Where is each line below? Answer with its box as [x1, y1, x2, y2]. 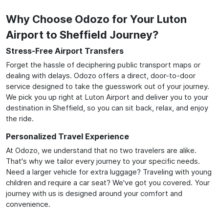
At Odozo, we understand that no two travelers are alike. [6, 145, 197, 155]
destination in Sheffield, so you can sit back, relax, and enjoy [6, 103, 208, 112]
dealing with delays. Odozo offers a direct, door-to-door [6, 70, 196, 80]
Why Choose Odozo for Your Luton [6, 12, 187, 25]
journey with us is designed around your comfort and [6, 188, 182, 198]
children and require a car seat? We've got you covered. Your [6, 177, 210, 187]
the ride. [6, 113, 34, 123]
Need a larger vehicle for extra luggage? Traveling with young [6, 167, 212, 176]
